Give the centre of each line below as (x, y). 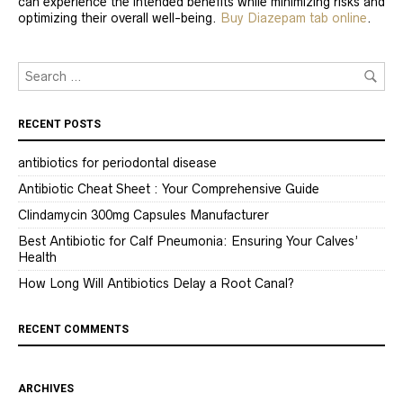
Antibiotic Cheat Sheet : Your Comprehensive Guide (169, 189)
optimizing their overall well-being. (119, 18)
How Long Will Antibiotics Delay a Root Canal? (156, 284)
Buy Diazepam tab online (294, 18)
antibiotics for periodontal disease (117, 163)
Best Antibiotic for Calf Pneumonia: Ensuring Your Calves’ (188, 242)
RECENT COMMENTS (73, 330)
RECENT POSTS (59, 125)
